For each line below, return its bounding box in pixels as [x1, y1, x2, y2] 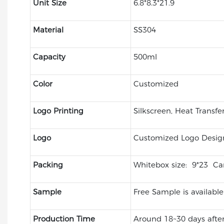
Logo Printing [32, 105, 83, 115]
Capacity [32, 51, 65, 61]
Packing [32, 159, 63, 169]
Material [32, 24, 63, 34]
